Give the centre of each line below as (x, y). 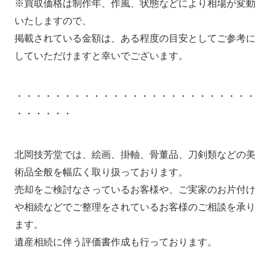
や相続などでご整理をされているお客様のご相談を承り (135, 207)
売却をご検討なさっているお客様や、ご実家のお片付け (135, 190)
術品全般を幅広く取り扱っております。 (101, 172)
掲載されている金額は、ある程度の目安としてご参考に (135, 38)
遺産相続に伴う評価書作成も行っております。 (115, 242)
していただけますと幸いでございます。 (101, 55)
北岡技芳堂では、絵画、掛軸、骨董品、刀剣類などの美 (135, 155)
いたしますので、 (53, 20)
